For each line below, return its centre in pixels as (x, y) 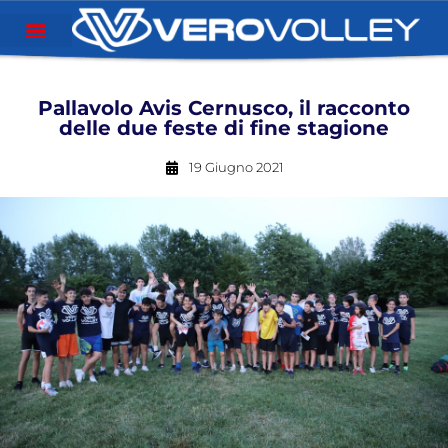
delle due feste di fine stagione (224, 128)
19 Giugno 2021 (236, 167)
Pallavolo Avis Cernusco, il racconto (224, 108)
